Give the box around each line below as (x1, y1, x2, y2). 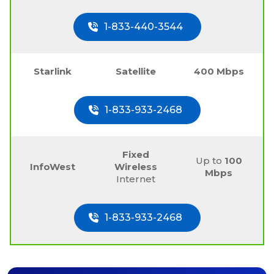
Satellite (115, 65, 156, 77)
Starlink (33, 65, 72, 77)
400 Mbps (193, 65, 244, 77)
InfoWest (29, 160, 75, 172)
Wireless (114, 160, 157, 172)
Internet (116, 172, 155, 185)
